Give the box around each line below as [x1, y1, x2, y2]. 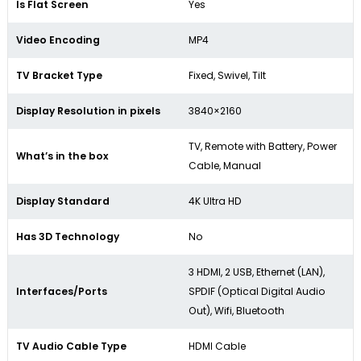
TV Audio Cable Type [16, 339, 127, 353]
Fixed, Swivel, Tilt [189, 68, 266, 82]
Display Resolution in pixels [16, 104, 160, 118]
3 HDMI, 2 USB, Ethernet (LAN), [189, 265, 325, 279]
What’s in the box [16, 149, 109, 163]
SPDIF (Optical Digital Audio [189, 284, 326, 298]
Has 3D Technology [16, 230, 119, 243]
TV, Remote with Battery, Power [189, 139, 337, 153]
